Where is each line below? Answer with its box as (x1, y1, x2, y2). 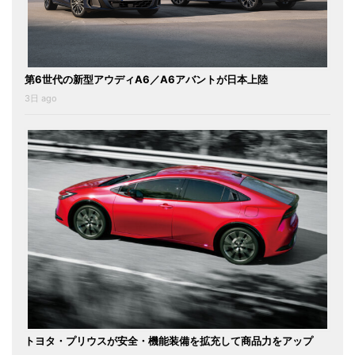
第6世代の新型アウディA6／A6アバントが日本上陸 (25, 72, 268, 86)
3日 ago (25, 92, 57, 104)
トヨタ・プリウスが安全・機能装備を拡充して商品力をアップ (25, 334, 313, 348)
